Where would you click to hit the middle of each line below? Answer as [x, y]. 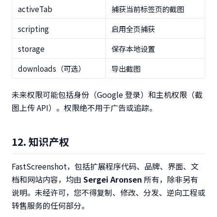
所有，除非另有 [170, 179]
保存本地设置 [133, 48]
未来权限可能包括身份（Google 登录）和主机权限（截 [107, 94]
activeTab [35, 9]
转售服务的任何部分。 [50, 205]
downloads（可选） [52, 68]
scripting [33, 29]
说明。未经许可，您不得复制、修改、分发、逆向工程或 [108, 192]
